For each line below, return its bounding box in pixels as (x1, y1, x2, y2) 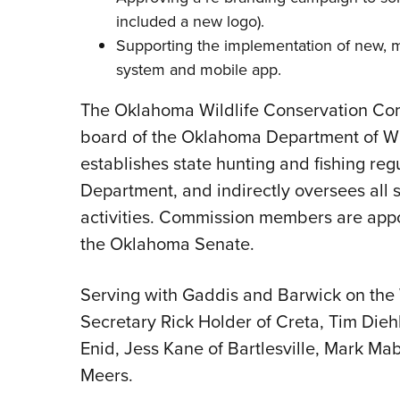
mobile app (199, 58, 278, 82)
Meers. (79, 362, 133, 389)
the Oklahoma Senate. (79, 230, 254, 258)
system (115, 58, 165, 82)
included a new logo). (115, 10, 264, 34)
